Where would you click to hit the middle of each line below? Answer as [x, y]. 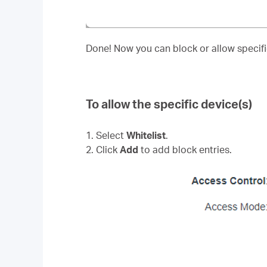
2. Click [103, 150]
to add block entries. [185, 150]
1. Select [106, 135]
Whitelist [146, 135]
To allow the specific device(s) [169, 104]
